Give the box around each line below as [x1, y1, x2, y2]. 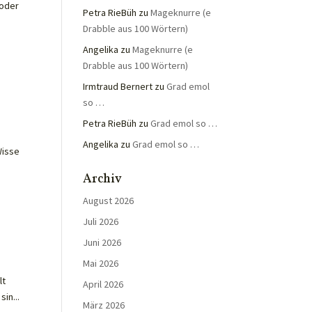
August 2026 [83, 194, 134, 207]
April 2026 [83, 278, 124, 290]
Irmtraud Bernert [83, 80, 153, 93]
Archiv [83, 171, 123, 188]
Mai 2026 [83, 257, 119, 270]
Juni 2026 [83, 236, 122, 249]
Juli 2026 [83, 215, 119, 228]
